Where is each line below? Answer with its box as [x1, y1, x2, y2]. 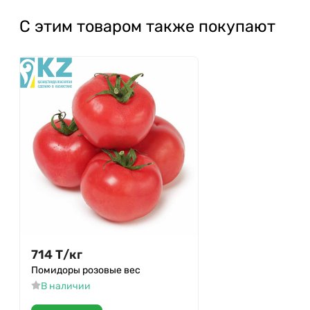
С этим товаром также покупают [19, 16, 275, 36]
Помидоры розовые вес [31, 264, 140, 276]
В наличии [40, 280, 91, 292]
